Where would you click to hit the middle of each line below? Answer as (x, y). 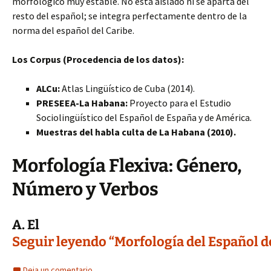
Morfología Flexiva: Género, (127, 166)
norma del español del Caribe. (73, 30)
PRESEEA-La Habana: (82, 103)
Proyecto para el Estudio (179, 103)
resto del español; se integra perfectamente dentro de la (129, 16)
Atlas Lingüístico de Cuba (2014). (127, 88)
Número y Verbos (85, 189)
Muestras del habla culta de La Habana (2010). (136, 132)
